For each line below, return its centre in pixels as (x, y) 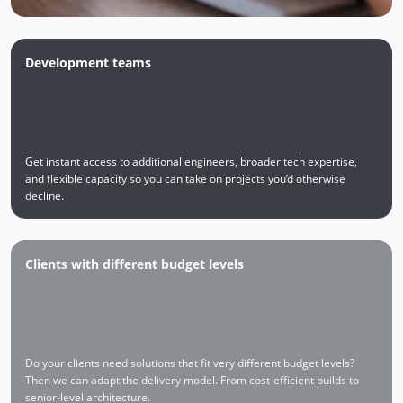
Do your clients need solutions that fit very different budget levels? (190, 363)
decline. (45, 195)
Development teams (88, 62)
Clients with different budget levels (134, 264)
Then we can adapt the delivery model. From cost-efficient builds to (192, 380)
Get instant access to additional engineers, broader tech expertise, (191, 161)
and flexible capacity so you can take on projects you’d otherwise (185, 178)
